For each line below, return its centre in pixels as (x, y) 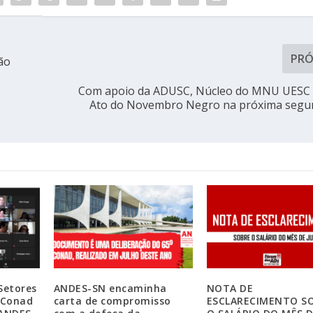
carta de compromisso (112, 301)
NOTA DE (230, 289)
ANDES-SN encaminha (110, 289)
